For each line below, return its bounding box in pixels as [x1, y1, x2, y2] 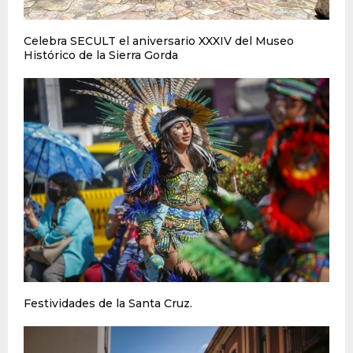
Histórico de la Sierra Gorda [24, 48, 178, 63]
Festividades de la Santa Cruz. [24, 295, 192, 310]
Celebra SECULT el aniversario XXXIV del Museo [24, 34, 294, 49]
